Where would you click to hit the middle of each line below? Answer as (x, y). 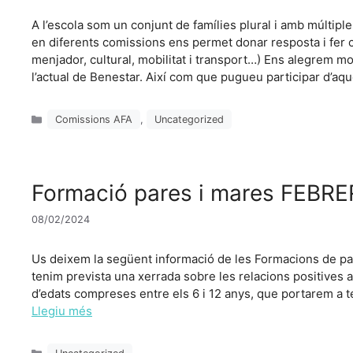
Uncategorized (190, 120)
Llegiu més (62, 310)
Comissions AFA (94, 120)
